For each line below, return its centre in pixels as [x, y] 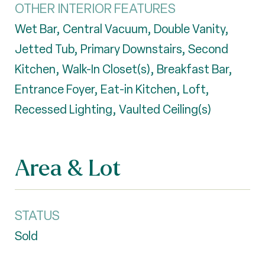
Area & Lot [68, 167]
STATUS [37, 216]
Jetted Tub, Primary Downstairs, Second [122, 49]
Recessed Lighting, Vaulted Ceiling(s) [113, 109]
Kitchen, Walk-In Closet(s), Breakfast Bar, [124, 69]
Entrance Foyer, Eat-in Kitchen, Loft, [112, 89]
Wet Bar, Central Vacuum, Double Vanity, [122, 29]
